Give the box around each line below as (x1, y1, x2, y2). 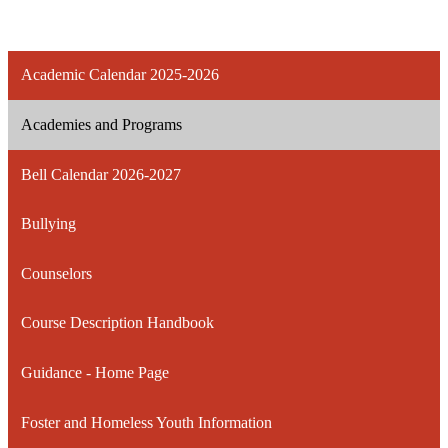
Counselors (20, 264, 92, 282)
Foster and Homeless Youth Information (20, 413, 272, 431)
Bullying (20, 215, 76, 233)
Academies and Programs (20, 115, 182, 133)
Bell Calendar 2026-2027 (20, 165, 181, 183)
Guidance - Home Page (20, 363, 169, 381)
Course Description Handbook (20, 314, 214, 332)
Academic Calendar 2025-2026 (20, 66, 219, 84)
